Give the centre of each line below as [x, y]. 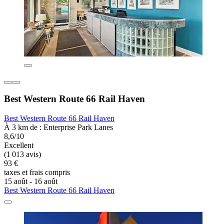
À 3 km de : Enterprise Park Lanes [58, 127]
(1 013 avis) [22, 154]
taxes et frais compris [37, 172]
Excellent [19, 145]
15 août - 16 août [31, 181]
